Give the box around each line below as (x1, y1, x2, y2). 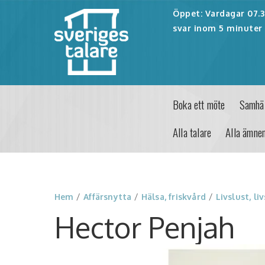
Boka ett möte (173, 96, 225, 113)
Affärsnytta (83, 192, 132, 202)
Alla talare (173, 124, 212, 141)
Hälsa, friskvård (141, 192, 206, 202)
